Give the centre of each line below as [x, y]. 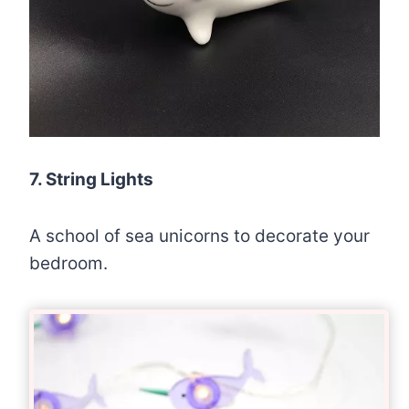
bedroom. [68, 263]
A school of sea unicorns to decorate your [199, 236]
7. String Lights [91, 179]
